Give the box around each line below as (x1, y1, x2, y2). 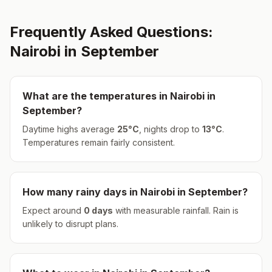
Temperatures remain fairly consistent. (22, 137, 175, 148)
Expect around (22, 205, 84, 216)
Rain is (211, 205, 239, 216)
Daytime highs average (22, 124, 117, 134)
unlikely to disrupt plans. (22, 219, 118, 229)
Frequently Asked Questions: (10, 23, 213, 41)
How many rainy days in (22, 186, 140, 198)
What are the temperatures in (22, 90, 170, 102)
